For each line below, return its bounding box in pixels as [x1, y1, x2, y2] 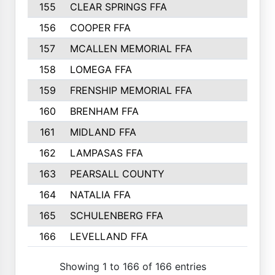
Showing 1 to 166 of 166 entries [60, 260, 206, 273]
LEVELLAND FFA [69, 230, 148, 242]
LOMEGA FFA [69, 63, 132, 76]
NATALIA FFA [69, 188, 131, 201]
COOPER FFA [69, 21, 131, 34]
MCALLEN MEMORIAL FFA [69, 42, 192, 55]
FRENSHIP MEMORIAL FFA [69, 84, 192, 96]
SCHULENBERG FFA [69, 209, 163, 222]
